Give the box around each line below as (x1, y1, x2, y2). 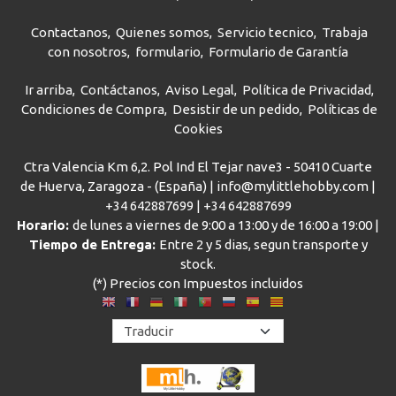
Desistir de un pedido (172, 102, 300, 118)
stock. (180, 256, 216, 272)
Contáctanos (80, 82, 157, 98)
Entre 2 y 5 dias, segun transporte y (158, 237, 368, 253)
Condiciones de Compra (21, 102, 164, 118)
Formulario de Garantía (209, 44, 348, 60)
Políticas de (308, 102, 377, 118)
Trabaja (322, 25, 368, 41)
